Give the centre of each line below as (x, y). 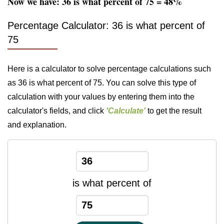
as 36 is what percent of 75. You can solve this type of (102, 83)
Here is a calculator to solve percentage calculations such (109, 69)
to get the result (173, 111)
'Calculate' (126, 111)
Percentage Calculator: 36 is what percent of (106, 25)
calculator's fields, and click (57, 111)
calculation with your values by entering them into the (101, 97)
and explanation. (37, 125)
